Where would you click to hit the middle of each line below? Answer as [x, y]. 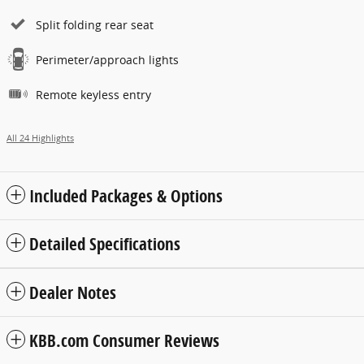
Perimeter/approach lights [107, 60]
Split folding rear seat [95, 25]
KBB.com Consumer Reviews [124, 341]
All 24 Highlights [40, 139]
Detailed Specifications [105, 244]
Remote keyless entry [93, 95]
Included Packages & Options [126, 196]
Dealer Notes [73, 293]
